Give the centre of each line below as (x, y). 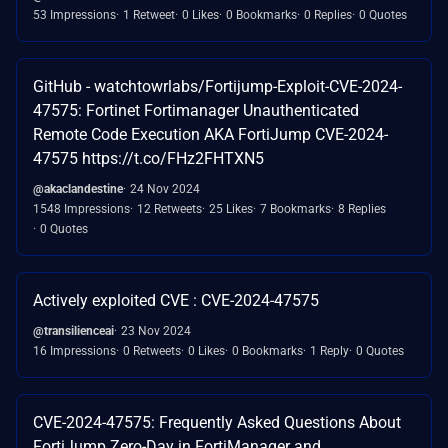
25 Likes (231, 208)
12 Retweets (169, 208)
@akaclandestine (78, 188)
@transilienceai (73, 330)
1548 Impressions (81, 208)
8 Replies (362, 208)
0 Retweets (152, 350)
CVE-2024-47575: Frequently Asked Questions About (217, 422)
